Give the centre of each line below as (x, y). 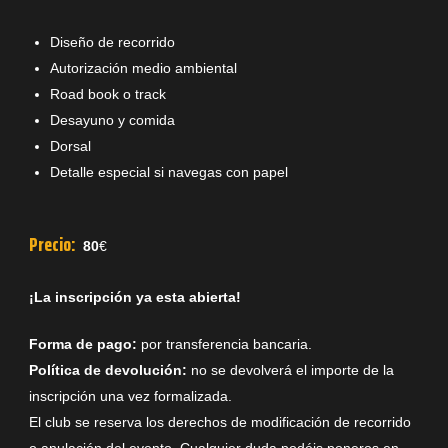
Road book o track (108, 94)
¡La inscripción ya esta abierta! (135, 297)
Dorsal (70, 146)
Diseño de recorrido (112, 42)
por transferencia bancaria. (224, 344)
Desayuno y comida (112, 120)
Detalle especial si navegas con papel (169, 172)
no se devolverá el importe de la (290, 370)
